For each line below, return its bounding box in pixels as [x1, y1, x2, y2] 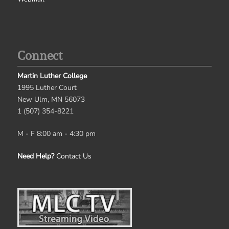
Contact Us [56, 151, 91, 162]
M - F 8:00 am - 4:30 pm [17, 129, 96, 139]
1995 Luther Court [17, 83, 77, 93]
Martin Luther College [17, 71, 87, 81]
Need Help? [17, 151, 54, 162]
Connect [17, 47, 62, 63]
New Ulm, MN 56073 [17, 95, 85, 105]
